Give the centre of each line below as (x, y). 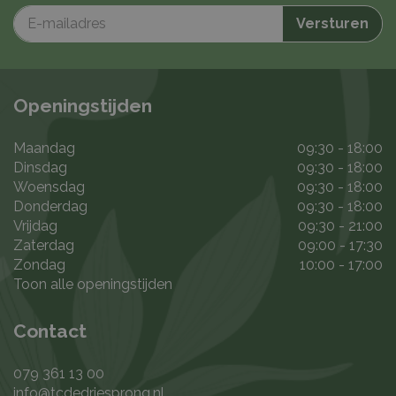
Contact (50, 331)
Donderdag (50, 207)
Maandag (44, 148)
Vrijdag (35, 226)
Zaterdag (44, 246)
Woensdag (49, 187)
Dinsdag (40, 168)
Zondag (39, 265)
